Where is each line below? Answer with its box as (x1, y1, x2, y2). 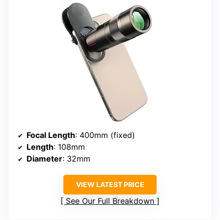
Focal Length (27, 130, 75, 140)
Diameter (27, 154, 62, 164)
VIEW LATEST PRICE (76, 180, 144, 189)
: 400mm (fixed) (75, 130, 135, 140)
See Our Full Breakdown (66, 196, 154, 206)
